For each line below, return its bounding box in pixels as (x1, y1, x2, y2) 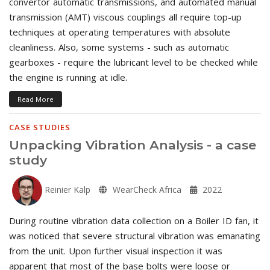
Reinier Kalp (42, 183, 90, 195)
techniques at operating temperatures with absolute (9, 25, 230, 38)
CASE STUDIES (9, 121, 71, 133)
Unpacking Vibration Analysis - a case (9, 137, 256, 152)
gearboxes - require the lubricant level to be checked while (9, 55, 258, 68)
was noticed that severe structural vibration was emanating (9, 229, 260, 242)
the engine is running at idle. (9, 71, 127, 83)
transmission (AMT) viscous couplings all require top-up (9, 10, 242, 23)
